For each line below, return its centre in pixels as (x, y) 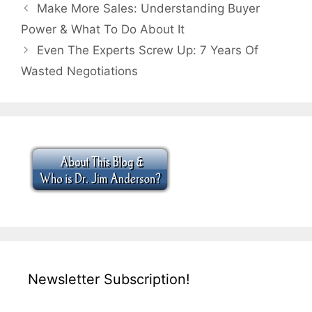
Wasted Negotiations (79, 71)
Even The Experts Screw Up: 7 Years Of (148, 50)
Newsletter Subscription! (109, 279)
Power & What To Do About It (103, 29)
